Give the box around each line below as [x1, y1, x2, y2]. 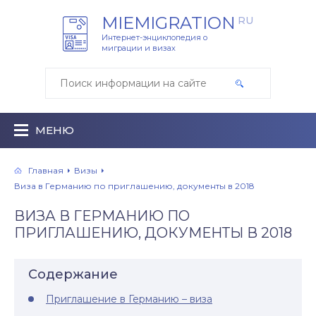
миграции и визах [102, 43, 176, 53]
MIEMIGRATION [102, 13, 236, 33]
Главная [28, 164, 63, 176]
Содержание [28, 267, 118, 282]
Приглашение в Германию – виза [46, 293, 212, 305]
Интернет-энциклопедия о [102, 32, 207, 42]
